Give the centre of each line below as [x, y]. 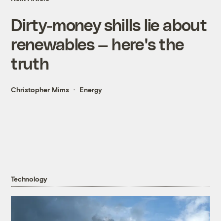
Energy [91, 90]
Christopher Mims [40, 90]
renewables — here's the [98, 44]
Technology [29, 179]
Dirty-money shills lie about [109, 25]
